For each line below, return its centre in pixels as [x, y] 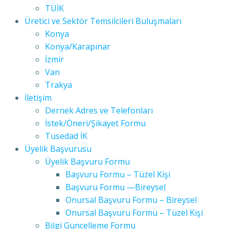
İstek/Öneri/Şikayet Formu [95, 123]
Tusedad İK [66, 136]
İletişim [38, 98]
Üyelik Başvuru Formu [87, 162]
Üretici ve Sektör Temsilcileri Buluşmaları [103, 21]
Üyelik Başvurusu [58, 149]
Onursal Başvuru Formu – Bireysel [131, 200]
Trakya [59, 85]
